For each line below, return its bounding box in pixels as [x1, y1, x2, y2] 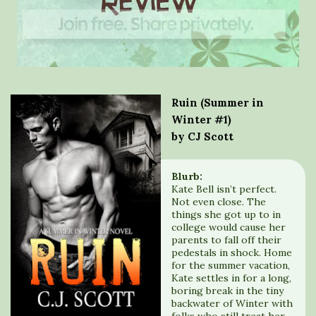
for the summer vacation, [171, 259, 290, 272]
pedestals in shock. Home [171, 246, 292, 259]
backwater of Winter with [171, 297, 293, 310]
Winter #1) [171, 113, 231, 126]
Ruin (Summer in [171, 96, 264, 109]
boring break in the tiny [171, 284, 284, 297]
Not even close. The [171, 195, 266, 208]
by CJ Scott [171, 130, 233, 143]
